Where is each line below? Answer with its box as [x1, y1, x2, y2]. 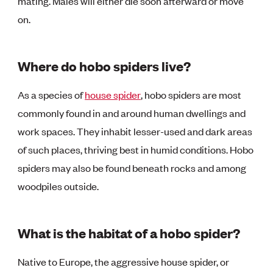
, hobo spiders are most [141, 87, 242, 101]
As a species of [18, 87, 85, 101]
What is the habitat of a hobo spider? [18, 223, 241, 241]
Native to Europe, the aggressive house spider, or [18, 254, 230, 268]
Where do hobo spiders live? [18, 56, 191, 74]
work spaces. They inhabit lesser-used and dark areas [18, 124, 253, 138]
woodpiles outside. [18, 179, 99, 193]
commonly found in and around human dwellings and [18, 105, 246, 119]
